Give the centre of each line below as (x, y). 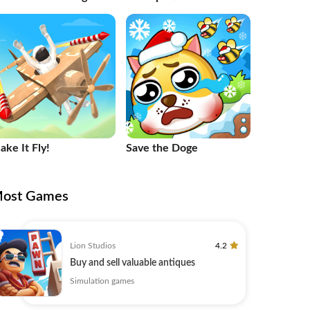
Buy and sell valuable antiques (133, 263)
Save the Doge (162, 148)
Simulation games (102, 281)
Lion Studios (93, 245)
